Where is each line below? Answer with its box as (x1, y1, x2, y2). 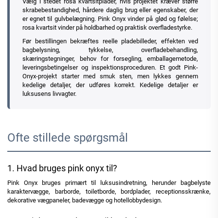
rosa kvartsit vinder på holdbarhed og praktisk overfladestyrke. (22, 24, 192, 32)
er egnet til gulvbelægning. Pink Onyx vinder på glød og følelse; (22, 15, 198, 23)
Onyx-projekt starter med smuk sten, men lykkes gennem (22, 73, 198, 80)
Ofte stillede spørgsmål (7, 131, 128, 145)
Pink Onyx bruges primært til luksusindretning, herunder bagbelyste (7, 179, 211, 187)
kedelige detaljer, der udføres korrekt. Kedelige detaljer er (22, 81, 198, 89)
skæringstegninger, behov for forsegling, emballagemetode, (22, 55, 198, 63)
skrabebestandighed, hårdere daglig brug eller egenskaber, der (22, 6, 198, 14)
